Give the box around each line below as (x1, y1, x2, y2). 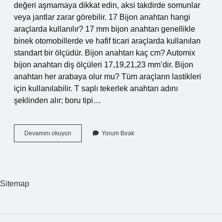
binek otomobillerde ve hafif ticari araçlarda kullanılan (14, 37, 201, 45)
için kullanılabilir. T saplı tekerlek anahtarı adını (14, 84, 178, 93)
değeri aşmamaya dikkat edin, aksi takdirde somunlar (14, 1, 200, 9)
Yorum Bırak (102, 130, 134, 137)
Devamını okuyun (24, 130, 71, 137)
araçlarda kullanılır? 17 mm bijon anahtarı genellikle (14, 25, 195, 33)
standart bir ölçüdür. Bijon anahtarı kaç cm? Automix (14, 49, 195, 57)
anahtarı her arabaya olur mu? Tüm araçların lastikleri (14, 72, 201, 81)
